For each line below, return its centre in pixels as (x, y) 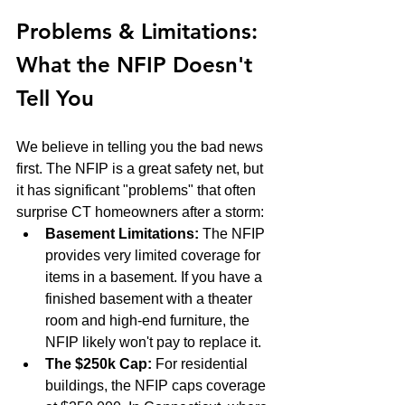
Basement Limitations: (122, 233)
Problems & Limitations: (140, 31)
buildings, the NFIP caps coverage (157, 385)
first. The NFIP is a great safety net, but (141, 168)
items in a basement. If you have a (155, 277)
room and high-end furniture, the (149, 320)
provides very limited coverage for (155, 255)
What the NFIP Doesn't (137, 64)
